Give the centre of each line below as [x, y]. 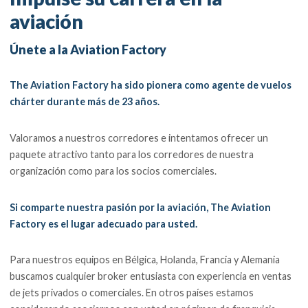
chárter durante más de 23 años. [86, 102]
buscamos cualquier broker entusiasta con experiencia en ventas [151, 276]
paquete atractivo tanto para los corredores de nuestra [132, 154]
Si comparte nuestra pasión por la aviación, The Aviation [141, 207]
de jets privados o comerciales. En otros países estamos [132, 293]
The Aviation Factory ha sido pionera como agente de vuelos [151, 85]
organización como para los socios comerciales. [113, 170]
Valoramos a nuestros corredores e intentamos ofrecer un [139, 137]
